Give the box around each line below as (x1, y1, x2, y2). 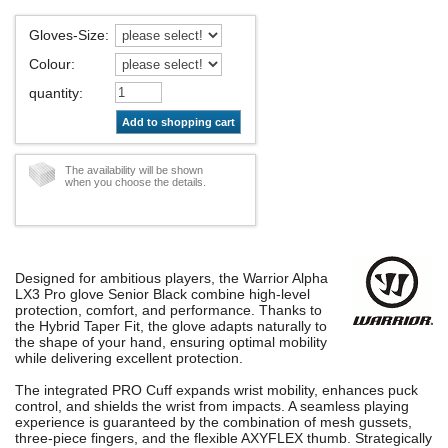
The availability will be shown (65, 164, 203, 177)
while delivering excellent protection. (15, 350, 243, 367)
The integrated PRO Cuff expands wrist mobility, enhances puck (15, 382, 418, 399)
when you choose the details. (65, 176, 206, 189)
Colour (29, 56, 71, 73)
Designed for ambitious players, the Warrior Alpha (15, 270, 328, 287)
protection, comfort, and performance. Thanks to (15, 302, 322, 319)
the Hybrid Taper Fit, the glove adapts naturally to (15, 318, 327, 335)
